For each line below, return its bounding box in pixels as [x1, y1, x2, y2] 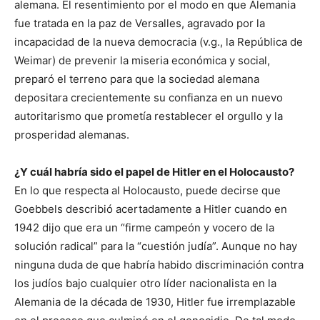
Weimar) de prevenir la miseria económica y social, [14, 54, 270, 68]
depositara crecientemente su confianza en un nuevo [14, 91, 283, 105]
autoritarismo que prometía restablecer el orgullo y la [14, 109, 283, 124]
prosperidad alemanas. [14, 128, 129, 142]
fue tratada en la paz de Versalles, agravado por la [14, 16, 265, 31]
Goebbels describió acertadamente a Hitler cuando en [14, 202, 287, 216]
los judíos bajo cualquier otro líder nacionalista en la [14, 276, 276, 291]
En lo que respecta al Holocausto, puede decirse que [14, 184, 281, 198]
